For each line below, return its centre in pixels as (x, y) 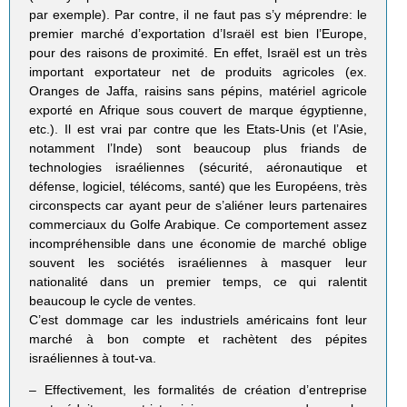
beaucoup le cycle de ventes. (113, 300)
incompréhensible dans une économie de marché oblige (198, 243)
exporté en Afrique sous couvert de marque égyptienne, (198, 109)
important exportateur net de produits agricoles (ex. (198, 71)
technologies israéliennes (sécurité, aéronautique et (198, 167)
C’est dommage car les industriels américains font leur (198, 319)
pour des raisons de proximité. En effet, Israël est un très (198, 52)
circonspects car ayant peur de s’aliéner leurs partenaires (198, 205)
